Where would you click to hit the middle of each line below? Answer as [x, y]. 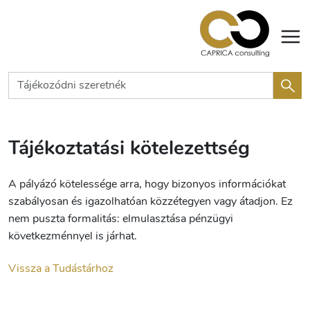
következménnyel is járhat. [73, 236]
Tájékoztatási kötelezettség [129, 148]
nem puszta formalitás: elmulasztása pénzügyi [121, 218]
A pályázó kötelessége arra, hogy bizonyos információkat [147, 184]
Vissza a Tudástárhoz [61, 269]
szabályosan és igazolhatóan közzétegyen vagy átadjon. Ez [151, 201]
